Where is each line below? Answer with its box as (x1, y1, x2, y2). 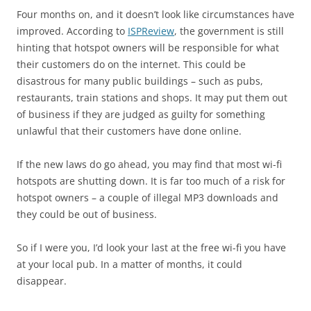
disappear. (17, 274, 67, 287)
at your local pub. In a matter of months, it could (17, 258, 242, 271)
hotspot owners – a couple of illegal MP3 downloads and (17, 191, 278, 204)
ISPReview (128, 24, 174, 37)
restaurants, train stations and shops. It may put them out (17, 91, 287, 104)
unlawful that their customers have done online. (17, 124, 242, 137)
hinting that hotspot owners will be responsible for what (17, 41, 279, 54)
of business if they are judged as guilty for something (17, 108, 265, 121)
